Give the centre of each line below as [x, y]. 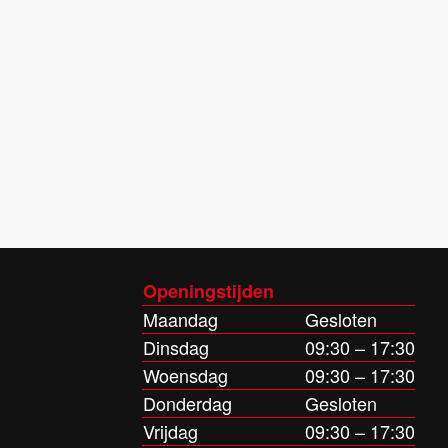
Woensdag [185, 375]
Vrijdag [170, 431]
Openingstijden [208, 291]
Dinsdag [176, 347]
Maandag [180, 319]
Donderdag [187, 403]
